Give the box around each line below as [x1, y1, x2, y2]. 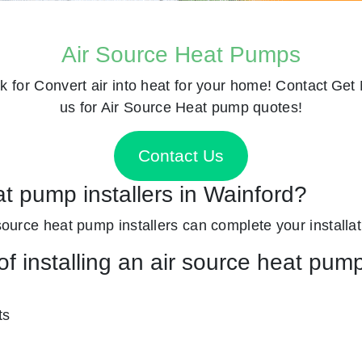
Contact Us [138, 146, 224, 166]
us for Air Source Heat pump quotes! [59, 98, 303, 116]
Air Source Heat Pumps [61, 41, 301, 67]
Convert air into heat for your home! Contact [34, 76, 328, 94]
